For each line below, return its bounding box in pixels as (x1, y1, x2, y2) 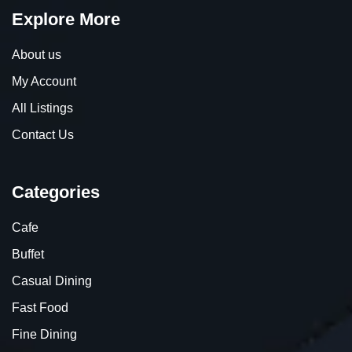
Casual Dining (12, 273, 92, 288)
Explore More (12, 9, 120, 29)
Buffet (12, 247, 44, 261)
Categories (12, 181, 100, 202)
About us (12, 47, 61, 61)
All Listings (12, 101, 73, 115)
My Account (12, 74, 76, 88)
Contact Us (12, 127, 74, 141)
